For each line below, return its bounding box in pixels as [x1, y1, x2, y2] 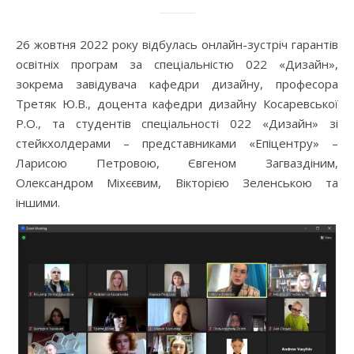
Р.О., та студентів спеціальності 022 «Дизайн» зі [16, 115, 338, 132]
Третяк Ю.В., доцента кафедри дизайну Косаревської [16, 96, 338, 112]
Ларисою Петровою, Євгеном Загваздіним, [16, 155, 338, 171]
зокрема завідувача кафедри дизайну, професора [16, 76, 338, 92]
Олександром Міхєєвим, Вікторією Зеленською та [16, 175, 338, 191]
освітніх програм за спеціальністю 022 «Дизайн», [16, 56, 338, 73]
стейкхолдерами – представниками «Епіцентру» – [16, 135, 338, 152]
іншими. [16, 194, 60, 211]
